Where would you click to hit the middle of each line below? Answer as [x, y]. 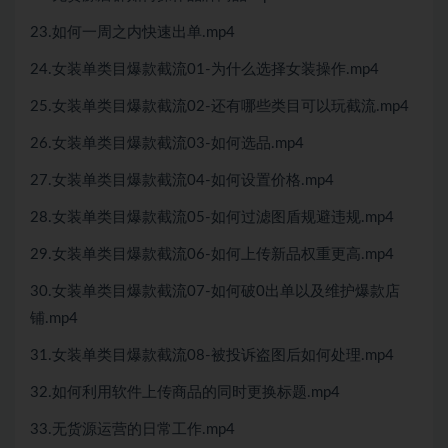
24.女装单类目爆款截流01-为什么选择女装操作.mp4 [204, 69]
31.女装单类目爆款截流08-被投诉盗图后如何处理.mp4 [212, 355]
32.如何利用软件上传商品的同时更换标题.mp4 [185, 392]
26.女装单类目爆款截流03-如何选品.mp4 [167, 143]
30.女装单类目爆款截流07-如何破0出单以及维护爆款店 [215, 291]
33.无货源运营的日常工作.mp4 [132, 429]
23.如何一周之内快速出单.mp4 [132, 32]
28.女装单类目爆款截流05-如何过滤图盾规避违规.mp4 [212, 217]
